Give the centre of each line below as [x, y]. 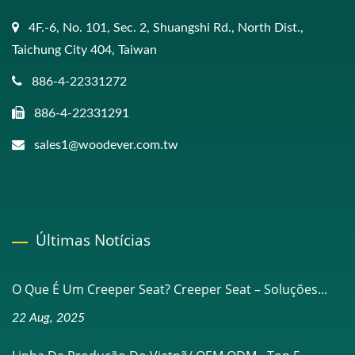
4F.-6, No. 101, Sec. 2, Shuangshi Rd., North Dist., [166, 27]
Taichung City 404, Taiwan [84, 50]
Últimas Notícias [93, 240]
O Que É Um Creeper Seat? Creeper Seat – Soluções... [170, 289]
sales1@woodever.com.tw [106, 145]
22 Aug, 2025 [48, 317]
